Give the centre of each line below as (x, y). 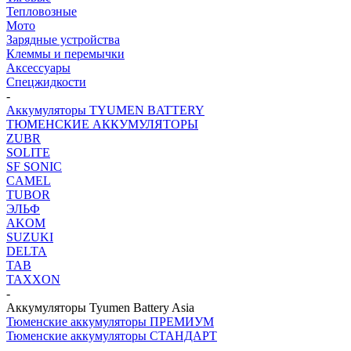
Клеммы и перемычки (65, 54)
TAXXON (33, 279)
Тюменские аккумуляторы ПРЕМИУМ (110, 322)
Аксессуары (38, 68)
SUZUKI (30, 237)
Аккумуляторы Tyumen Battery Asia (100, 308)
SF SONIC (34, 166)
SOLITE (28, 152)
